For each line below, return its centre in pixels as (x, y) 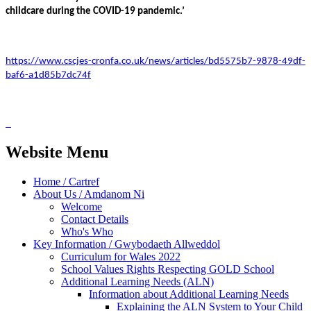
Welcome (82, 206)
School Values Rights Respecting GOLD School (168, 269)
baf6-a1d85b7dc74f (48, 75)
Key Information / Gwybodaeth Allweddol (127, 244)
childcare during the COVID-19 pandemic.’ (95, 11)
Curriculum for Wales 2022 (121, 256)
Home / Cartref (66, 181)
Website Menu (57, 152)
